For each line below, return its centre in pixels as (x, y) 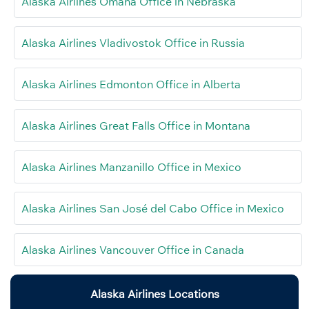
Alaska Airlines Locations (154, 294)
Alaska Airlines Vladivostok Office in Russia (134, 43)
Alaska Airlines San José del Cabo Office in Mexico (154, 209)
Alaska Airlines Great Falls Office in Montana (136, 126)
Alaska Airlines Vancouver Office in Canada (133, 250)
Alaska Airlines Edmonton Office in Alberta (131, 84)
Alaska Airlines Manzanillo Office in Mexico (131, 167)
